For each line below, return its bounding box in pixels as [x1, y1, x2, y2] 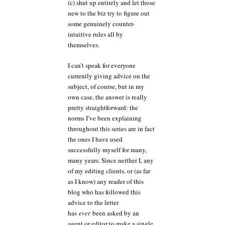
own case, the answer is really [68, 92, 147, 101]
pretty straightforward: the [68, 102, 138, 112]
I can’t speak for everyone [68, 60, 136, 70]
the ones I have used [68, 134, 123, 144]
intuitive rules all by [68, 30, 123, 39]
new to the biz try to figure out [68, 9, 150, 18]
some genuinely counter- [68, 19, 135, 28]
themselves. [68, 40, 99, 49]
